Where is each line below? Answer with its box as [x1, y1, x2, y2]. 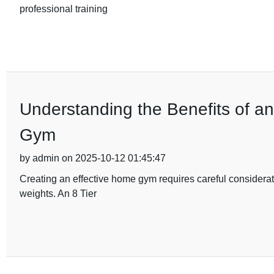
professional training [19, 4, 108, 14]
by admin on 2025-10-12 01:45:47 [19, 153, 166, 163]
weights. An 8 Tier [19, 188, 97, 199]
